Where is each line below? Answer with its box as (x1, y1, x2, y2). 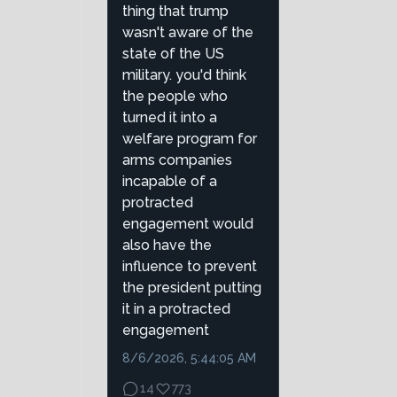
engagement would (122, 215, 253, 233)
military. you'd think (122, 66, 246, 84)
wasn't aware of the (122, 24, 253, 42)
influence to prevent (122, 258, 257, 276)
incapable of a (122, 173, 217, 191)
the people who (122, 88, 228, 105)
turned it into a (122, 109, 217, 127)
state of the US (122, 45, 224, 63)
